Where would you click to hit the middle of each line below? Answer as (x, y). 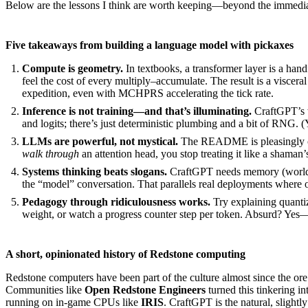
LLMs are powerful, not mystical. (100, 142)
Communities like (45, 290)
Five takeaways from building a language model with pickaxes (150, 45)
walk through (51, 154)
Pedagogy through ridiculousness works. (116, 202)
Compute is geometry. (73, 69)
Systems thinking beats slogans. (95, 172)
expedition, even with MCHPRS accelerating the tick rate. (148, 93)
